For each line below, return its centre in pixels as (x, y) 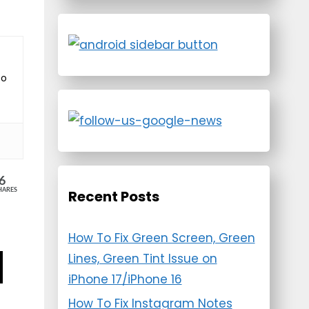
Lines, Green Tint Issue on (142, 259)
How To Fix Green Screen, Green (161, 238)
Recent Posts (113, 197)
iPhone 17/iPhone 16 (125, 279)
